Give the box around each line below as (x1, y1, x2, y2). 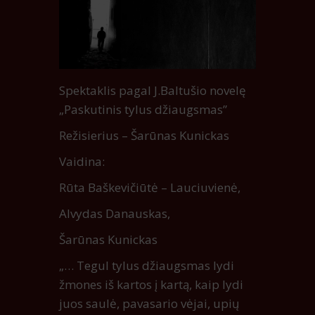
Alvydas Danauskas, (59, 205, 170, 222)
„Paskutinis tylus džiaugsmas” (59, 101, 227, 118)
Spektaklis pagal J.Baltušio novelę (59, 82, 246, 99)
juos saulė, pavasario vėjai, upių (59, 295, 239, 312)
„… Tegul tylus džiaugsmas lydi (59, 257, 234, 274)
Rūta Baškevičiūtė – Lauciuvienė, (59, 179, 240, 196)
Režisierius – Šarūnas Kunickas (59, 127, 229, 144)
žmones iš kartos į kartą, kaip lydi (59, 276, 243, 293)
